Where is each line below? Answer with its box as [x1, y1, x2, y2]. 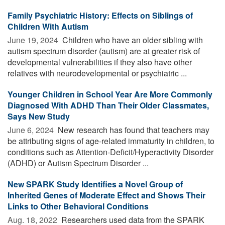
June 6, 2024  [8, 124, 56, 136]
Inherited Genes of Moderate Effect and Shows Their [8, 189, 205, 201]
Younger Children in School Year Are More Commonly [8, 88, 212, 100]
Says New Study [8, 110, 70, 122]
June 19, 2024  [8, 34, 60, 46]
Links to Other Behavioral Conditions [8, 200, 149, 212]
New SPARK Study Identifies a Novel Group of [8, 178, 183, 190]
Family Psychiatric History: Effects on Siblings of [8, 9, 193, 21]
